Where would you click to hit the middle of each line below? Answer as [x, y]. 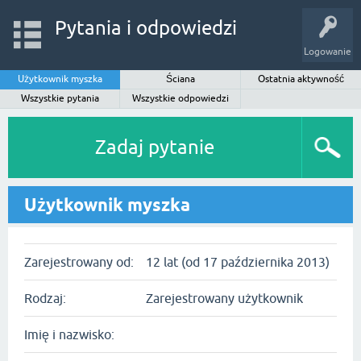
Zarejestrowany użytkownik [224, 298]
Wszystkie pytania [60, 98]
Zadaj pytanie [155, 147]
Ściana [180, 79]
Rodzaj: [45, 298]
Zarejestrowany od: [79, 262]
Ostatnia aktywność [301, 79]
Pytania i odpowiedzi [145, 28]
